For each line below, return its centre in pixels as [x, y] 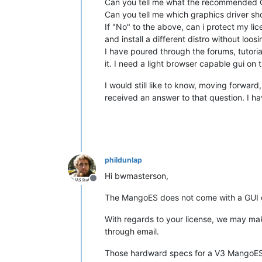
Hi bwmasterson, [137, 176]
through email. [132, 231]
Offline [107, 184]
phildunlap [123, 160]
